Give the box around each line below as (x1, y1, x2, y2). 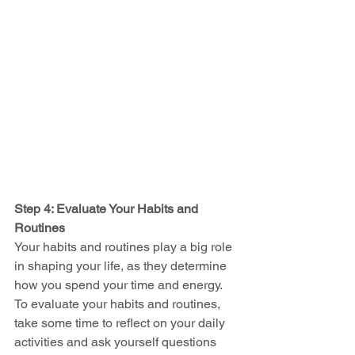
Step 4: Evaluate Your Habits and (14, 200, 201, 216)
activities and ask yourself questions (14, 334, 219, 349)
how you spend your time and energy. (14, 277, 225, 292)
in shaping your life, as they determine (14, 258, 230, 273)
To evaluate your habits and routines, (14, 296, 223, 311)
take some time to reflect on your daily (14, 315, 228, 330)
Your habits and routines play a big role (14, 239, 235, 254)
